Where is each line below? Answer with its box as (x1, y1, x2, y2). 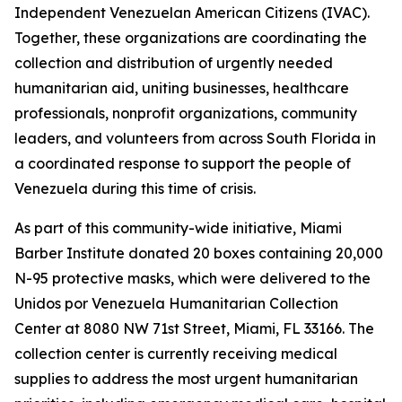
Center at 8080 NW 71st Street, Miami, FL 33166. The (14, 319, 374, 338)
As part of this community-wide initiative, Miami (14, 219, 342, 238)
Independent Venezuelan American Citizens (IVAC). (14, 4, 370, 22)
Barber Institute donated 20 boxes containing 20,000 (14, 244, 383, 263)
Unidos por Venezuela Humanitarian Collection (14, 294, 338, 313)
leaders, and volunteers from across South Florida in (14, 129, 376, 148)
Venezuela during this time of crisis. (14, 179, 256, 198)
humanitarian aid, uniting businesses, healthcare (14, 79, 349, 98)
